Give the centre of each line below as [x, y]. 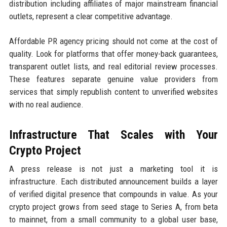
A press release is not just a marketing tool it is [113, 169]
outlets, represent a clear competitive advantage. [91, 16]
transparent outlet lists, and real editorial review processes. [113, 67]
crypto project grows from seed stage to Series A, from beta [113, 207]
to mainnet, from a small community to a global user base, [113, 220]
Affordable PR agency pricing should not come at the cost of [113, 41]
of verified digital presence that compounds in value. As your [113, 194]
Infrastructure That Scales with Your [113, 135]
